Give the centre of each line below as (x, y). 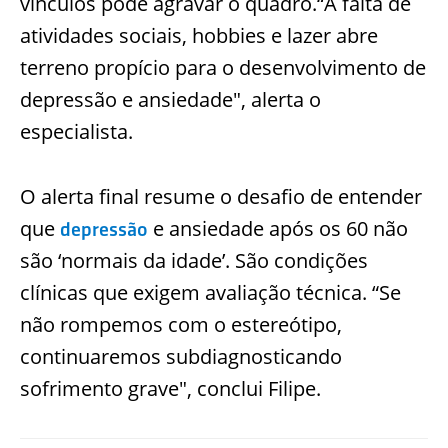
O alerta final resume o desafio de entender (221, 196)
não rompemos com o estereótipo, (181, 324)
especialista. (76, 131)
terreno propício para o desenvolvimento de (223, 67)
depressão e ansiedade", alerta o (170, 99)
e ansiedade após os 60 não (278, 228)
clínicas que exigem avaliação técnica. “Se (210, 292)
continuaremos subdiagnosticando (181, 356)
